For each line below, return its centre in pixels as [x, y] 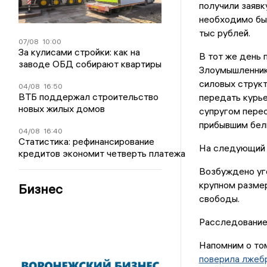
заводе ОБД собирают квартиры [90, 64]
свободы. [219, 199]
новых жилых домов [62, 108]
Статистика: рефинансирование [87, 141]
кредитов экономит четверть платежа [102, 153]
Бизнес [41, 189]
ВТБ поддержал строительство [89, 97]
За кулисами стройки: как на [80, 52]
